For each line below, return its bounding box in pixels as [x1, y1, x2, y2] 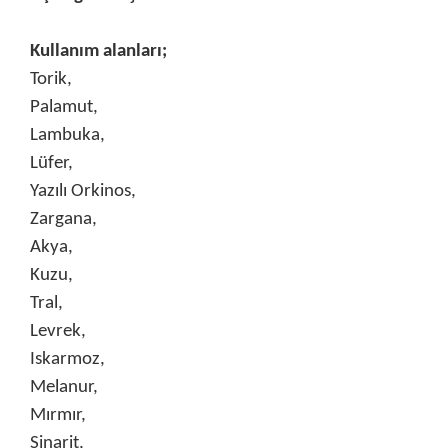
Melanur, [30, 377, 98, 397]
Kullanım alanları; [30, 41, 167, 61]
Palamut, [30, 97, 98, 117]
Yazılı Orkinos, [30, 181, 136, 201]
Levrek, [30, 321, 86, 341]
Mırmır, [30, 405, 86, 425]
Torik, [30, 69, 72, 89]
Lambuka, [30, 125, 105, 145]
